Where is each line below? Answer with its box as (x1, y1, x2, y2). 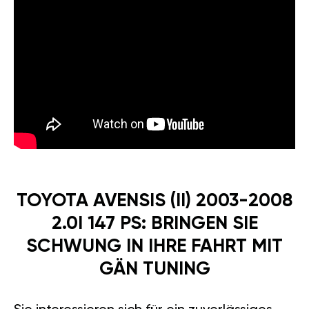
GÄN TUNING (99, 260, 210, 279)
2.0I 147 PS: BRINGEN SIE (51, 215, 258, 234)
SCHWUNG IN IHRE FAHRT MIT (26, 237, 283, 257)
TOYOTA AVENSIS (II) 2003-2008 (17, 192, 292, 211)
